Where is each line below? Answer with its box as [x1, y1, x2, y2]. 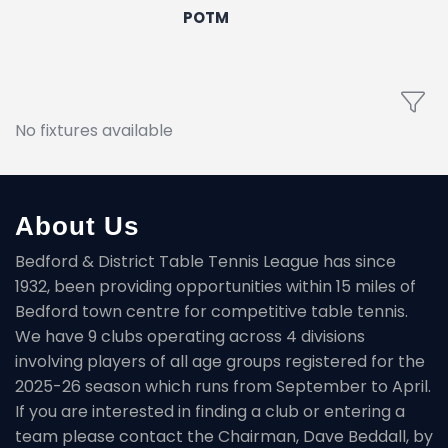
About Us [15, 211, 139, 240]
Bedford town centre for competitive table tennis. [15, 299, 408, 323]
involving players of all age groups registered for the [15, 349, 425, 373]
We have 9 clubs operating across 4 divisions [15, 324, 365, 348]
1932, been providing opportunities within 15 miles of [15, 274, 416, 298]
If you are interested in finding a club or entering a [15, 399, 405, 423]
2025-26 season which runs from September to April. [15, 374, 431, 398]
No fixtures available [15, 118, 173, 142]
